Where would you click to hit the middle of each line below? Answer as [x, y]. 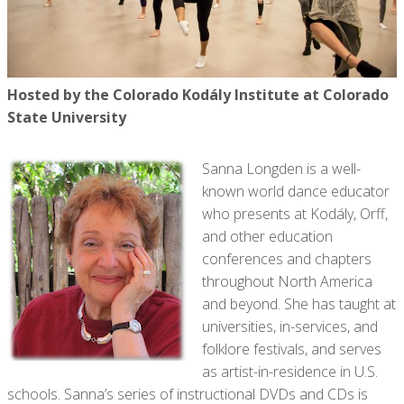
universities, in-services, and [290, 326]
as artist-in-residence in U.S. [290, 371]
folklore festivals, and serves [292, 349]
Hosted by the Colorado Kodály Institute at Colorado [198, 94]
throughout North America [287, 281]
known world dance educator [296, 191]
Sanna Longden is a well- [281, 168]
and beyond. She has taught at [299, 303]
